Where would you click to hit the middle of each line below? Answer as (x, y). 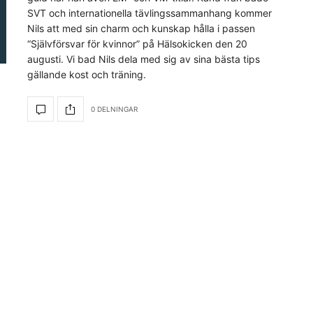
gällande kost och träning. (87, 74)
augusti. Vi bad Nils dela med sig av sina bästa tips (144, 59)
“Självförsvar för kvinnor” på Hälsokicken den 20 (137, 44)
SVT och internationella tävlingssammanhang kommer (150, 13)
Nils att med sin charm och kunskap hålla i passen (141, 28)
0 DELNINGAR (114, 109)
